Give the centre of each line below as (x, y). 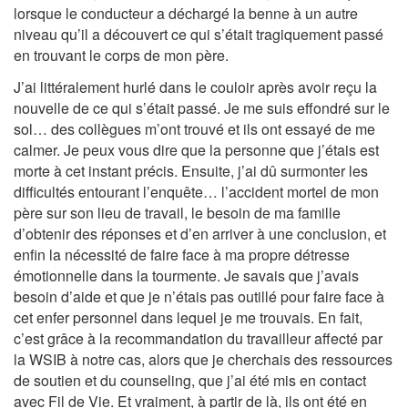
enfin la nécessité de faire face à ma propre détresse (182, 254)
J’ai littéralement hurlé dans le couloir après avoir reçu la (195, 87)
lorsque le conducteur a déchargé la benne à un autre (186, 13)
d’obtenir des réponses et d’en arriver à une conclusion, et (200, 233)
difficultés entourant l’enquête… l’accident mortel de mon (196, 191)
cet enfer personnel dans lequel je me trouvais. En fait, (188, 317)
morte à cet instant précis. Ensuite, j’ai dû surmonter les (191, 170)
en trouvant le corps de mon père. (121, 55)
